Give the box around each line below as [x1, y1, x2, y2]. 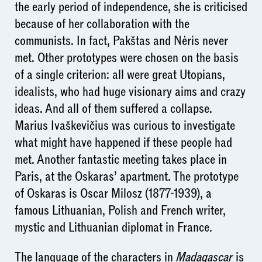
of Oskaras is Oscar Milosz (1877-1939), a [14, 184, 212, 202]
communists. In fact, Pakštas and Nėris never [14, 32, 228, 50]
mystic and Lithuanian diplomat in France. [14, 218, 212, 236]
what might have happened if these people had [14, 133, 232, 151]
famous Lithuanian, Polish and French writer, [14, 201, 226, 219]
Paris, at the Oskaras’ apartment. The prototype [14, 167, 239, 185]
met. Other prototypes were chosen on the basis [14, 49, 239, 67]
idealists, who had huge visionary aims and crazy [14, 82, 246, 101]
